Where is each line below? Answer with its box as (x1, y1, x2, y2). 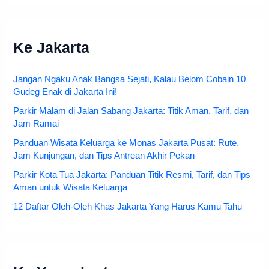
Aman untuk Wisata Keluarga (13, 183, 128, 193)
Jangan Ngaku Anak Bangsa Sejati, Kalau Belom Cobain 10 (13, 74, 246, 85)
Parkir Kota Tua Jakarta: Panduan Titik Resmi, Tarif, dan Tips (13, 170, 251, 180)
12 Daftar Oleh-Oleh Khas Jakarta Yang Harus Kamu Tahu (13, 202, 243, 212)
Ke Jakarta (13, 39, 90, 56)
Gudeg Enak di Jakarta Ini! (13, 87, 118, 97)
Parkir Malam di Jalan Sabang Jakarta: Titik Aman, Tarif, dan (13, 106, 249, 116)
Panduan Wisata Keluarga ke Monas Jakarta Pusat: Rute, (13, 138, 240, 148)
